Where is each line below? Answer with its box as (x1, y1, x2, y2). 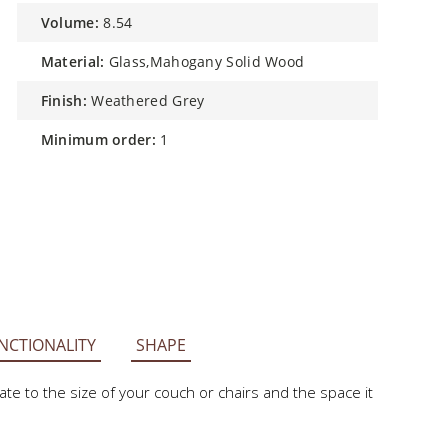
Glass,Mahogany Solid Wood (108, 52, 305, 71)
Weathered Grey (91, 91, 205, 110)
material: (54, 52, 105, 71)
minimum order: (54, 130, 156, 149)
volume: (50, 13, 99, 32)
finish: (48, 91, 87, 110)
